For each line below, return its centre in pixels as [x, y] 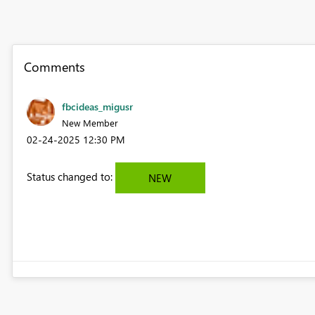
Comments [54, 66]
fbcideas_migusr [97, 106]
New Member [90, 122]
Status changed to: [71, 176]
